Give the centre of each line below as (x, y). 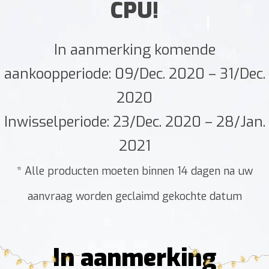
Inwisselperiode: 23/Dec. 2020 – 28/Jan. (134, 122)
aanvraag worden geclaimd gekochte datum (134, 196)
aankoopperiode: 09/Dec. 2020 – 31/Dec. (134, 74)
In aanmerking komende (134, 50)
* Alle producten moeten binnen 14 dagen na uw (134, 171)
